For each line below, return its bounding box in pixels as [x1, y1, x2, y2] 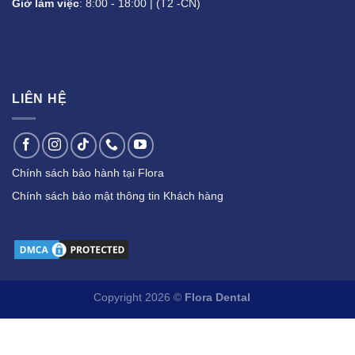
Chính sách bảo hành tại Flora [12, 166, 164, 179]
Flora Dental [184, 291, 250, 304]
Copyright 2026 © [93, 291, 185, 304]
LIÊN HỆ [12, 92, 67, 106]
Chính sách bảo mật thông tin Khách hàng [12, 189, 223, 202]
